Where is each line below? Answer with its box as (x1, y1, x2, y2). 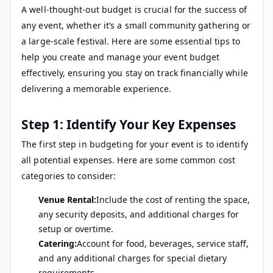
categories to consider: (21, 169, 116, 182)
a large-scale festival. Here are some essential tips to (21, 35, 241, 47)
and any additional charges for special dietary (38, 252, 227, 264)
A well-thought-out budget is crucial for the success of (21, 3, 247, 15)
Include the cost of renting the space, (96, 193, 250, 205)
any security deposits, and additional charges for (38, 208, 239, 220)
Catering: (38, 237, 77, 249)
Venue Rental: (38, 193, 96, 205)
